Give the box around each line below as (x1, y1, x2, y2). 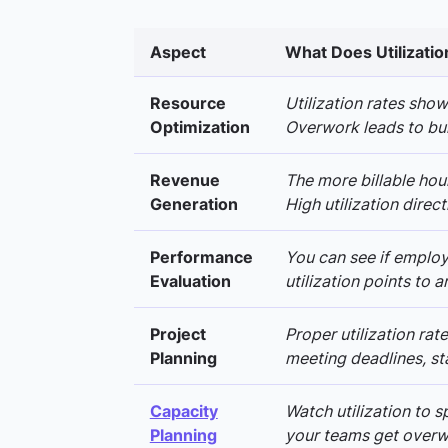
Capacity (149, 401, 218, 421)
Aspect (149, 42, 206, 62)
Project (149, 324, 206, 344)
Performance (149, 247, 253, 267)
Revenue (149, 170, 220, 190)
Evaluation (149, 271, 231, 291)
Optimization (149, 117, 250, 137)
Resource (149, 93, 226, 113)
